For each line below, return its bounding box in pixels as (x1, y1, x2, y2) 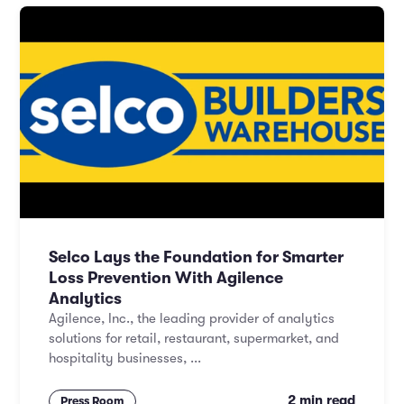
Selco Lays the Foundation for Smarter (49, 248, 344, 266)
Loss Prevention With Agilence (49, 269, 283, 287)
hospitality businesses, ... (49, 351, 201, 366)
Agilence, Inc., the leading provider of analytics (49, 311, 335, 326)
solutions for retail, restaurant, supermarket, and (49, 331, 339, 346)
